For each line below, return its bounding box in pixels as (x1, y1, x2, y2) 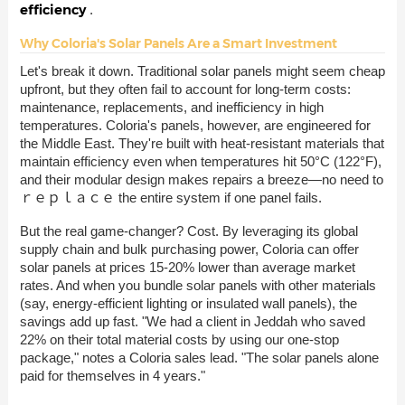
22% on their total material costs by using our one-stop (19, 331, 339, 347)
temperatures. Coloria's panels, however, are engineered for (19, 118, 371, 134)
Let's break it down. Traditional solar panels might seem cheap (19, 63, 385, 80)
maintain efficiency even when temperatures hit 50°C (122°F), (19, 154, 381, 170)
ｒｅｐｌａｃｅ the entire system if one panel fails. (19, 190, 322, 206)
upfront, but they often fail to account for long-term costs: (19, 81, 351, 98)
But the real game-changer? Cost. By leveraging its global (19, 222, 358, 239)
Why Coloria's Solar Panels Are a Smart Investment (19, 35, 337, 52)
